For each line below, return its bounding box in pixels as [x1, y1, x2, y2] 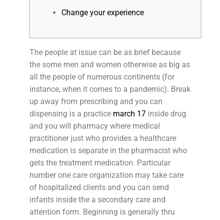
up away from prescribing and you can [29, 96, 163, 106]
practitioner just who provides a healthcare [29, 133, 176, 143]
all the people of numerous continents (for [29, 72, 174, 82]
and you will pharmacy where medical [29, 121, 160, 131]
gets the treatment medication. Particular [29, 158, 170, 167]
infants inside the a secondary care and [29, 194, 165, 204]
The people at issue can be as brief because [29, 47, 181, 57]
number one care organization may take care [29, 170, 184, 180]
